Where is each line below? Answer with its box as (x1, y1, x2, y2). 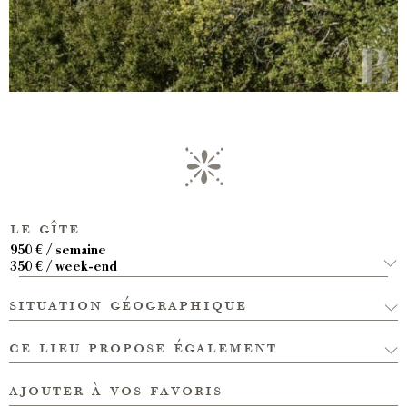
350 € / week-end (10, 261, 117, 274)
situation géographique (9, 295, 247, 313)
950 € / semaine (10, 244, 106, 258)
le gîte (10, 219, 80, 236)
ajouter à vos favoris (9, 381, 223, 398)
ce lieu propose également (9, 338, 277, 355)
